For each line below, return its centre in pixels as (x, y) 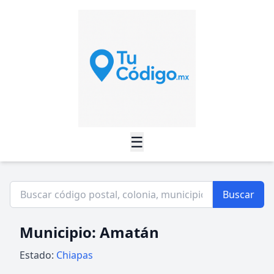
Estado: (38, 255)
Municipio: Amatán (89, 232)
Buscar (239, 194)
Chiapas (75, 255)
